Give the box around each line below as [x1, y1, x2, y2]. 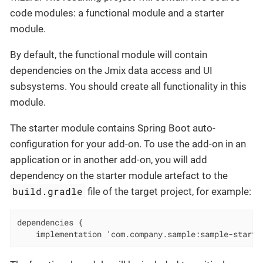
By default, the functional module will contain [10, 49, 207, 61]
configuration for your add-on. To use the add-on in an [10, 138, 246, 150]
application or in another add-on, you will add [10, 154, 207, 166]
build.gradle [12, 185, 83, 198]
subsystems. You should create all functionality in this [10, 80, 247, 93]
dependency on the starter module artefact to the [10, 170, 228, 182]
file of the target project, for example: [85, 186, 252, 198]
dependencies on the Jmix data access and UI [10, 65, 213, 77]
